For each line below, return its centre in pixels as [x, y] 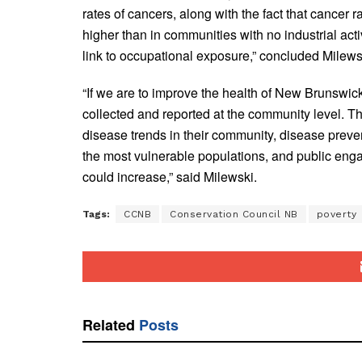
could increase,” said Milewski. [170, 176]
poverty [336, 214]
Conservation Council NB [234, 214]
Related [109, 324]
